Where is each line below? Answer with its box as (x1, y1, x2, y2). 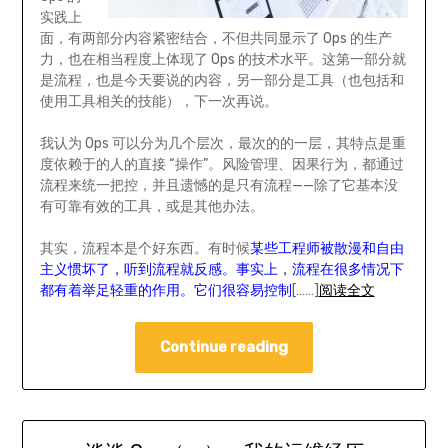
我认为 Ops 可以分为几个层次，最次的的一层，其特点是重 (39, 134, 406, 152)
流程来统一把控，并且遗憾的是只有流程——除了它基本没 (39, 176, 398, 194)
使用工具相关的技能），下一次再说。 (39, 92, 278, 110)
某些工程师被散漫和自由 (249, 239, 404, 257)
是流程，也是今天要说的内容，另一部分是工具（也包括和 (39, 71, 404, 89)
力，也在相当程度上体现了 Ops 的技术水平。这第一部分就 (39, 50, 406, 68)
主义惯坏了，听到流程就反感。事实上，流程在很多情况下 (39, 260, 404, 278)
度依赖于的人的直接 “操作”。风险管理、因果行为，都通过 (39, 155, 404, 173)
